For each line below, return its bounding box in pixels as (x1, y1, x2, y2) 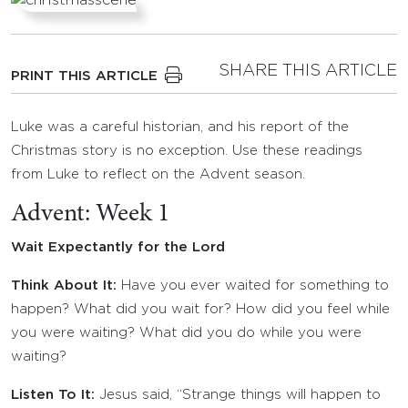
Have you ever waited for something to (117, 280, 389, 291)
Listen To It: (11, 389, 95, 401)
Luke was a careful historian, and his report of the (11, 121, 349, 133)
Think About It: (11, 280, 117, 291)
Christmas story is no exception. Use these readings (11, 145, 362, 157)
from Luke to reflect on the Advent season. (11, 168, 305, 180)
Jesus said (99, 389, 169, 401)
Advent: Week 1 (11, 202, 169, 228)
